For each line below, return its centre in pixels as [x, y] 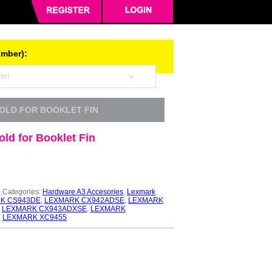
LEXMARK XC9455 [34, 217]
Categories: [22, 192]
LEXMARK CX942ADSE [84, 200]
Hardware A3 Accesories [83, 192]
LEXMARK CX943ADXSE [44, 209]
